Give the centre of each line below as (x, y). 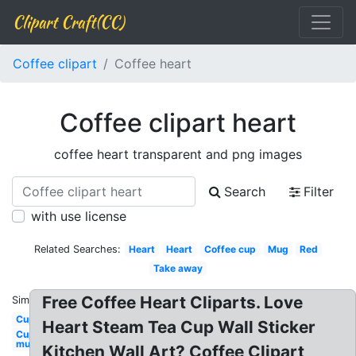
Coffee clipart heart (178, 123)
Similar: (29, 300)
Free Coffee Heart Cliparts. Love (173, 302)
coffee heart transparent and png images (178, 154)
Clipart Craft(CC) (68, 22)
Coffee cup (230, 249)
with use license (79, 216)
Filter (319, 192)
